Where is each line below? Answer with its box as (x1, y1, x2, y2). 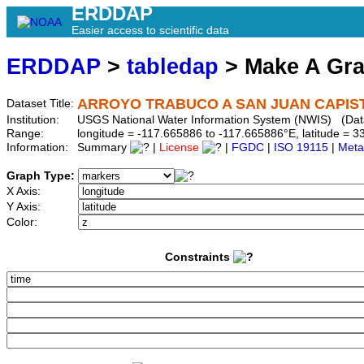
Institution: (6, 114, 63, 127)
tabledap (127, 54, 219, 80)
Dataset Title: (6, 97, 77, 110)
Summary (77, 141, 130, 154)
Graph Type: (6, 170, 78, 183)
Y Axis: (6, 201, 44, 214)
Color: (6, 216, 41, 229)
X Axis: (6, 185, 44, 198)
